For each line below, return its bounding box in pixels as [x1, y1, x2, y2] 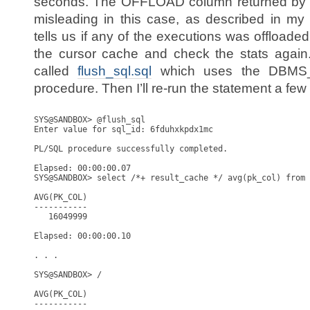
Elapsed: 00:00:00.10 [34, 231, 131, 241]
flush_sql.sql [77, 64, 152, 78]
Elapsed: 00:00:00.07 [34, 163, 131, 173]
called [34, 64, 78, 78]
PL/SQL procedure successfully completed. [34, 144, 228, 154]
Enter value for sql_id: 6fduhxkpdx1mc [34, 125, 213, 134]
